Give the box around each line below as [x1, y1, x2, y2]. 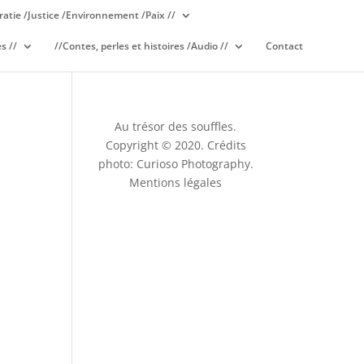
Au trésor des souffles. [115, 119, 237, 134]
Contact [265, 38, 303, 53]
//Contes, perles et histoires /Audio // [54, 38, 228, 53]
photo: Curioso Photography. [97, 156, 253, 171]
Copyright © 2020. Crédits [105, 137, 246, 153]
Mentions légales [129, 175, 223, 190]
